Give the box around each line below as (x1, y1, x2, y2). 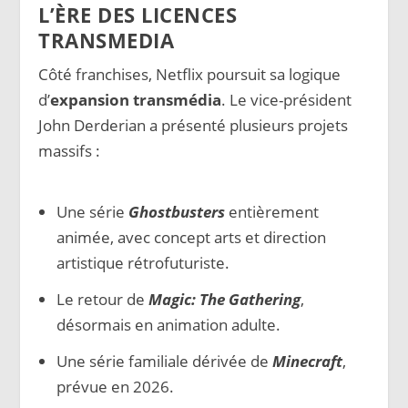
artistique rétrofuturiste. (56, 252, 229, 274)
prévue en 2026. (56, 375, 174, 397)
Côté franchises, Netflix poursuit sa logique (38, 64, 342, 86)
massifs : (38, 140, 101, 162)
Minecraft (271, 350, 342, 372)
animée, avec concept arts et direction (56, 227, 326, 249)
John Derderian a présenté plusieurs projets (38, 115, 349, 137)
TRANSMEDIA (38, 26, 175, 55)
